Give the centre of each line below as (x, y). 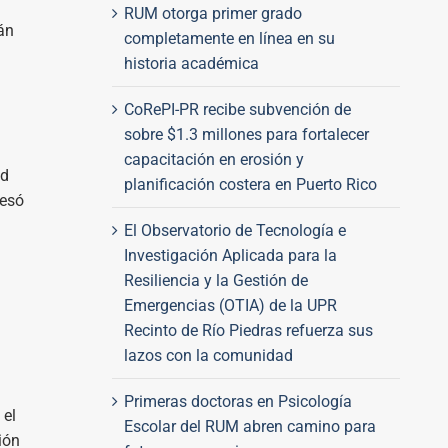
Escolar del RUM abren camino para (249, 426)
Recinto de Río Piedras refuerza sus (248, 330)
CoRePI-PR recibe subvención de (237, 109)
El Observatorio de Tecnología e (234, 230)
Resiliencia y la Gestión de (215, 280)
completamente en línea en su (229, 38)
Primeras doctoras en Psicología (237, 401)
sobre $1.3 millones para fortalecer (246, 134)
